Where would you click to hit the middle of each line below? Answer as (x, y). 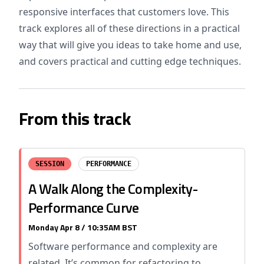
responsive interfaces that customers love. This (124, 12)
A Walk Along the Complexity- (113, 189)
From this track (75, 118)
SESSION (50, 164)
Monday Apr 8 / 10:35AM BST (83, 227)
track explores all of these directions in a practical (129, 28)
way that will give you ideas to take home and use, (130, 45)
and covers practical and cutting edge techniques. (130, 61)
